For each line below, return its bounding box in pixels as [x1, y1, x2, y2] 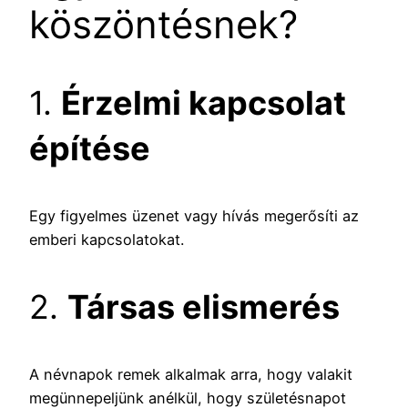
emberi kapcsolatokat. [29, 230, 184, 250]
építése [29, 128, 150, 169]
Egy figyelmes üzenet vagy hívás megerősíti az [29, 207, 359, 226]
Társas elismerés [67, 287, 340, 328]
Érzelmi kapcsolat [61, 83, 346, 124]
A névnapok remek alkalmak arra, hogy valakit [29, 365, 352, 384]
